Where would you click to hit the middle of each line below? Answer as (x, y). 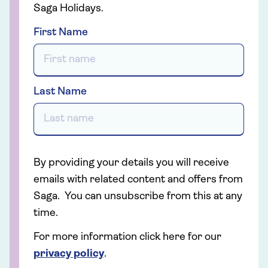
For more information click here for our (127, 237)
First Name (61, 33)
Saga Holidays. (68, 9)
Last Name (60, 92)
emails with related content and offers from (138, 180)
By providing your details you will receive (131, 163)
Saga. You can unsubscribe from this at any (138, 197)
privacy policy (69, 254)
